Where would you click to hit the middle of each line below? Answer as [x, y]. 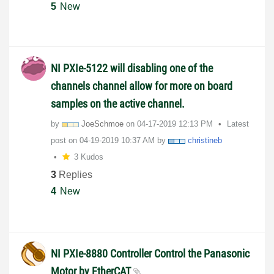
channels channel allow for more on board [142, 86]
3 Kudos [88, 157]
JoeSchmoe [102, 124]
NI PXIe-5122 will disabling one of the [132, 68]
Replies [74, 175]
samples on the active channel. [118, 103]
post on [65, 140]
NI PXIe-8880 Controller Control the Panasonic [150, 253]
